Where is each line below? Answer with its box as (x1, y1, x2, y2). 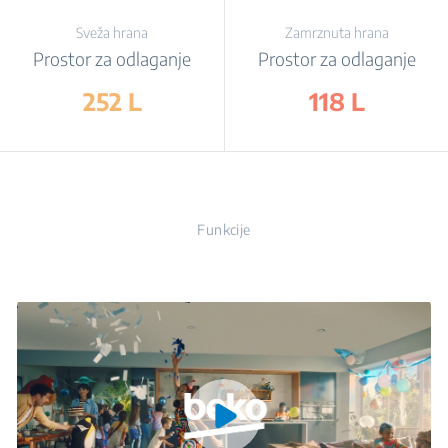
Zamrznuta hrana (284, 24, 389, 41)
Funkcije (197, 221, 251, 238)
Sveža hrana (76, 24, 148, 41)
